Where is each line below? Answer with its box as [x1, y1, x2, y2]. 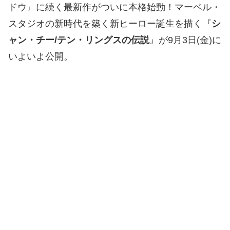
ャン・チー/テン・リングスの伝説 [8, 34, 149, 45]
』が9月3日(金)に [149, 34, 221, 45]
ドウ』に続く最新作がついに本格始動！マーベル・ [8, 2, 221, 12]
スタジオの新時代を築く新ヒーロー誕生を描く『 [8, 18, 212, 29]
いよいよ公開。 [8, 51, 73, 62]
